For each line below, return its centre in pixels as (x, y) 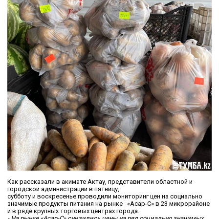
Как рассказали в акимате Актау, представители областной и (100, 182)
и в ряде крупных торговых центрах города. (73, 211)
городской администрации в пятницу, (63, 189)
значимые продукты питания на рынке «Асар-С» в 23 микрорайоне (109, 204)
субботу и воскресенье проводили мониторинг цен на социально (105, 197)
